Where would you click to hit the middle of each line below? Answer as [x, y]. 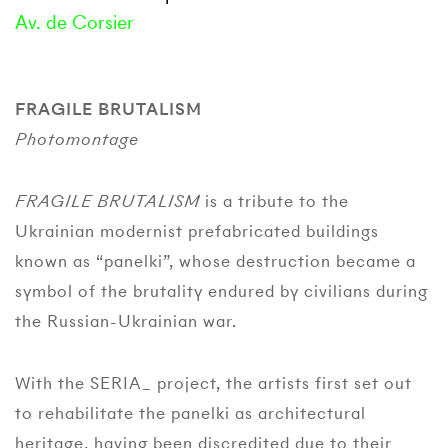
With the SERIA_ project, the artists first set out [213, 383]
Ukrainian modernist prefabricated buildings [197, 231]
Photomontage [77, 139]
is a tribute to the [274, 201]
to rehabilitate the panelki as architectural [190, 413]
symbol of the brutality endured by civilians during [221, 291]
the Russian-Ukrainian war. [126, 321]
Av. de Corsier [74, 22]
